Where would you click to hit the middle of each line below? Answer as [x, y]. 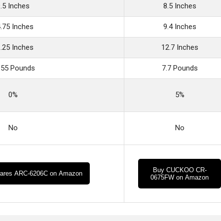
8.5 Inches [180, 6]
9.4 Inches [180, 27]
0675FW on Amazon [180, 178]
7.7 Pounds [180, 68]
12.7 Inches [180, 48]
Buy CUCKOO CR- [180, 170]
